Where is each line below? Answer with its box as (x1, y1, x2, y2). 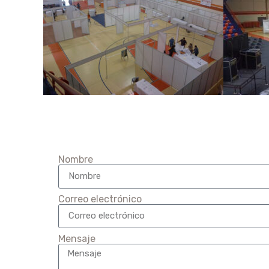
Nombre (58, 153, 93, 165)
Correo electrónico (58, 193, 142, 205)
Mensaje (58, 232, 95, 244)
